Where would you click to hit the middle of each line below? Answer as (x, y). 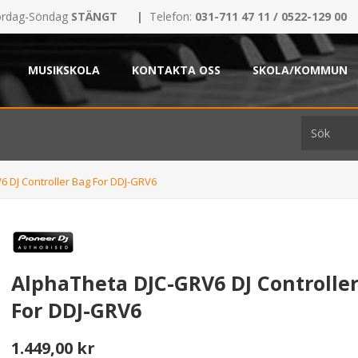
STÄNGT (93, 16)
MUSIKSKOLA (64, 70)
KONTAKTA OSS (176, 70)
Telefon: (172, 16)
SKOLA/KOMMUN (300, 70)
